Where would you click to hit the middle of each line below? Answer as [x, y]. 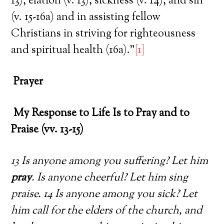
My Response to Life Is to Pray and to [102, 113]
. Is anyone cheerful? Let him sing [110, 178]
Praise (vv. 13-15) [47, 130]
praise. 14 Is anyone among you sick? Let [104, 194]
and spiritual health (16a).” [73, 50]
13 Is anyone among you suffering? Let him [110, 161]
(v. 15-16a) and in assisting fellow [86, 17]
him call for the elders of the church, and [107, 211]
